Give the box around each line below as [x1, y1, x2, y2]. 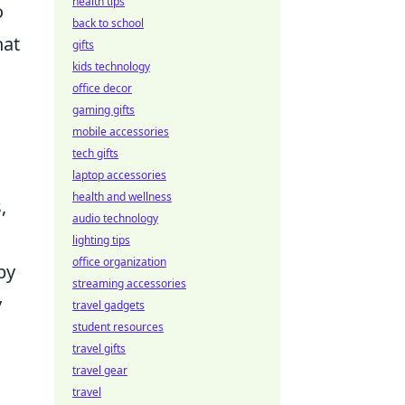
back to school [72, 15, 144, 31]
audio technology [72, 211, 158, 226]
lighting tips [72, 232, 130, 248]
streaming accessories [72, 276, 186, 291]
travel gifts [72, 341, 126, 356]
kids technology [72, 59, 150, 74]
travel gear [72, 363, 127, 378]
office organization [72, 254, 166, 269]
